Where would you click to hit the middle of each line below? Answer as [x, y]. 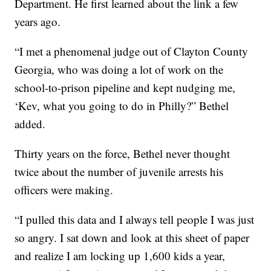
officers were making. [64, 190]
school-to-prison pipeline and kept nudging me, [125, 88]
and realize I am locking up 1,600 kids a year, [120, 256]
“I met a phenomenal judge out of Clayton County [132, 51]
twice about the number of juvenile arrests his [119, 172]
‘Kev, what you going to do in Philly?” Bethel [122, 106]
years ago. [38, 22]
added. [30, 124]
